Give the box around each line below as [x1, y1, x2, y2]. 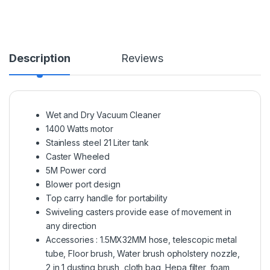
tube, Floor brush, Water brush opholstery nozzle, [46, 248, 240, 259]
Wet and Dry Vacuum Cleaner [46, 110, 161, 121]
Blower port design [46, 179, 121, 190]
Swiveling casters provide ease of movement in [46, 207, 231, 218]
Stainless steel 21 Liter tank [46, 137, 149, 148]
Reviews [121, 52, 163, 65]
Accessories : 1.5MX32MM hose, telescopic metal [46, 234, 237, 245]
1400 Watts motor [46, 124, 113, 134]
